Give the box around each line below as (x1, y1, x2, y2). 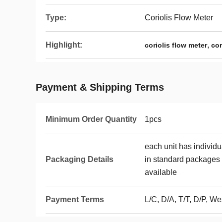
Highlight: (46, 41, 82, 49)
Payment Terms (46, 195, 104, 204)
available (145, 168, 177, 176)
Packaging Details (46, 155, 113, 164)
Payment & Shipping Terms (36, 82, 164, 93)
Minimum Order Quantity (46, 115, 137, 123)
